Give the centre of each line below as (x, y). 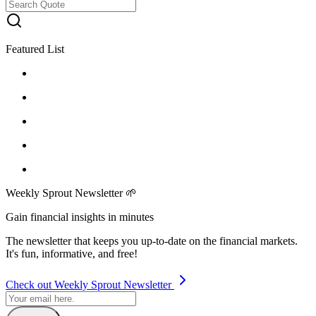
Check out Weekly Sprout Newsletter (90, 284)
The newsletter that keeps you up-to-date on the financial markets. (152, 241)
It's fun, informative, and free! (72, 253)
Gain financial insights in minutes (80, 217)
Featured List (35, 49)
